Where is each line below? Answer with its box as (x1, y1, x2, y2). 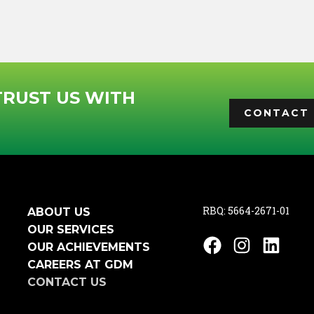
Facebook (201, 233, 275, 256)
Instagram (231, 233, 310, 256)
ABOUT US (27, 205, 90, 219)
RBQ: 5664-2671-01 (203, 204, 289, 217)
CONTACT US (27, 275, 107, 289)
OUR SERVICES (27, 223, 114, 236)
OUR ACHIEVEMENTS (27, 240, 150, 254)
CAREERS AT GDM (27, 258, 133, 271)
